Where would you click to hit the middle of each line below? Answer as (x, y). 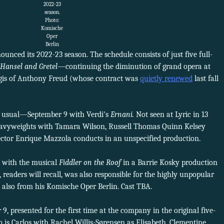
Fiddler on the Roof (90, 163)
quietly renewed (166, 79)
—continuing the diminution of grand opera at (134, 67)
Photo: (52, 20)
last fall (205, 79)
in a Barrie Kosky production (169, 163)
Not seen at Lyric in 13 (171, 115)
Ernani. (122, 115)
